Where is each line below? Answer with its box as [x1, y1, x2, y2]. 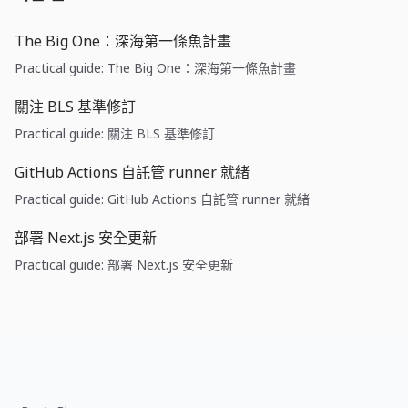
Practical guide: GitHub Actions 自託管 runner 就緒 [15, 190, 310, 209]
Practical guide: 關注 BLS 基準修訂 [15, 125, 215, 143]
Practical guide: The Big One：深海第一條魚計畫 [15, 59, 296, 77]
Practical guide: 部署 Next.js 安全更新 [15, 256, 233, 274]
